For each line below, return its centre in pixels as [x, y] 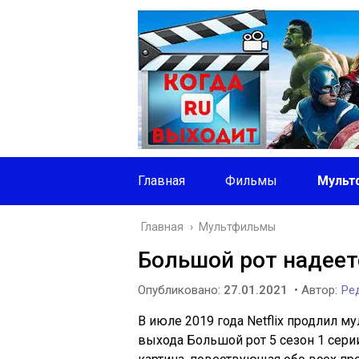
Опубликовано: [181, 290]
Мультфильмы [237, 227]
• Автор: [316, 290]
